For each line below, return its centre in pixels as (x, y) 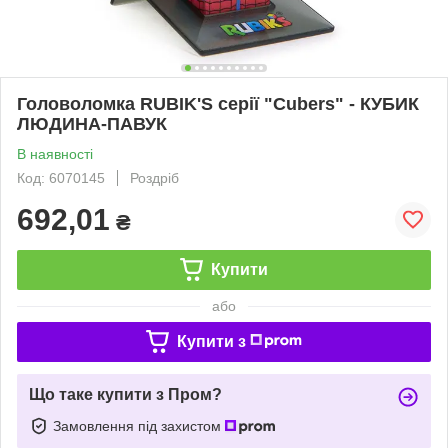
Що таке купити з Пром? (125, 394)
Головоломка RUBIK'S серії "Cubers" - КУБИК (218, 103)
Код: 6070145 (61, 177)
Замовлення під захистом (139, 425)
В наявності (55, 153)
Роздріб (154, 177)
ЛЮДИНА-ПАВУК (92, 123)
